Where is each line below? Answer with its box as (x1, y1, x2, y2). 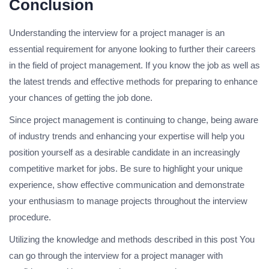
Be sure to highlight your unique (120, 163, 243, 174)
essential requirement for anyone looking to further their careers (9, 44, 256, 55)
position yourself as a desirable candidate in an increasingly (9, 147, 240, 158)
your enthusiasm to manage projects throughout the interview (9, 196, 247, 207)
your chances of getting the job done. (9, 92, 153, 103)
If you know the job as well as (145, 60, 260, 71)
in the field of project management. (9, 60, 143, 71)
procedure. (9, 212, 51, 223)
